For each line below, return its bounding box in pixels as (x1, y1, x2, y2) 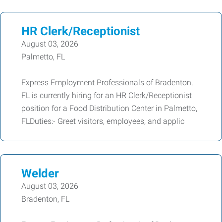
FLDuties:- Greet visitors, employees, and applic (21, 116, 184, 126)
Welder (21, 166, 59, 180)
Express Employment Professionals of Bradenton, (21, 78, 193, 87)
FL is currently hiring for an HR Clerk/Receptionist (21, 91, 192, 100)
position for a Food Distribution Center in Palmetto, (21, 104, 197, 113)
